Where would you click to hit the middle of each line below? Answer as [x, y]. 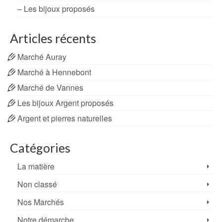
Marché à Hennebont [54, 72]
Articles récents [53, 38]
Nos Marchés [41, 202]
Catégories [40, 148]
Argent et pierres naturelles [65, 118]
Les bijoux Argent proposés [65, 103]
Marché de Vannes [50, 88]
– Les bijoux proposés [56, 9]
